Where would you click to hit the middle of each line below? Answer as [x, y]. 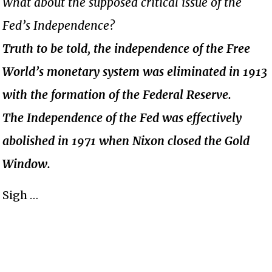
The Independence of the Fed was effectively [122, 117]
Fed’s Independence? [59, 25]
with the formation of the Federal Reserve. [117, 94]
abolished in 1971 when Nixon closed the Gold [126, 141]
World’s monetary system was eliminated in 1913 [135, 71]
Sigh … [21, 195]
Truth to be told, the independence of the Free [127, 48]
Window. [27, 164]
